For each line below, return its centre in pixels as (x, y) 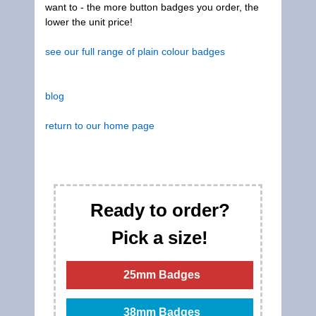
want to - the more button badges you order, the (152, 7)
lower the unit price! (89, 22)
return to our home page (100, 126)
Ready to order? (160, 210)
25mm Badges (162, 275)
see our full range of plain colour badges (135, 51)
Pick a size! (160, 238)
